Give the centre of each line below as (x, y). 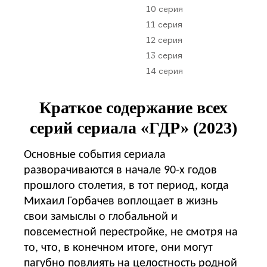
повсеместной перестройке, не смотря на (131, 232)
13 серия (164, 55)
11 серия (164, 24)
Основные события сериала (95, 155)
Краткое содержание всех (133, 107)
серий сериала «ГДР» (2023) (133, 128)
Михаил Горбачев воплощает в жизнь (121, 201)
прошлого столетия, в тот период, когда (126, 186)
